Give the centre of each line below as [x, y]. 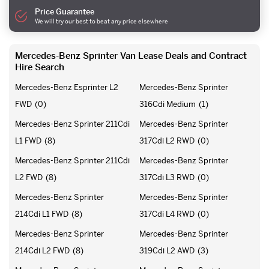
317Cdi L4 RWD [167, 214]
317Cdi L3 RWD [167, 177]
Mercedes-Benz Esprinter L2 [67, 87]
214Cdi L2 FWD [42, 250]
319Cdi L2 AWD [167, 250]
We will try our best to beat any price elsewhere [102, 21]
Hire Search [40, 67]
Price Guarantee [65, 11]
